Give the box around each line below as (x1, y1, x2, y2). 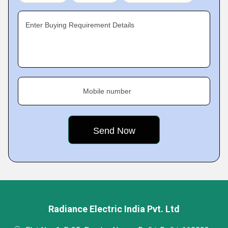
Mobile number (83, 87, 131, 95)
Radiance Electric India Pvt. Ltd (48, 204, 180, 214)
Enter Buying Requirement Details (25, 21, 134, 29)
